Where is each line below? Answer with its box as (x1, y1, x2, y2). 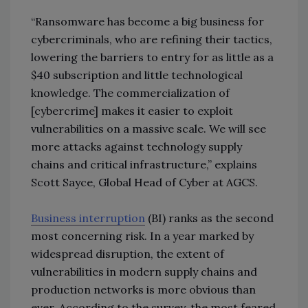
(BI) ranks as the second (145, 210, 274, 225)
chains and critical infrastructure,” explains (31, 157, 257, 171)
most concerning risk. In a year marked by (31, 228, 254, 243)
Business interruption (31, 210, 145, 225)
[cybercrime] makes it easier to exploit (31, 103, 233, 118)
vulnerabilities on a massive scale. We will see (31, 121, 266, 135)
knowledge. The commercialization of (31, 85, 230, 100)
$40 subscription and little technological (31, 67, 243, 82)
